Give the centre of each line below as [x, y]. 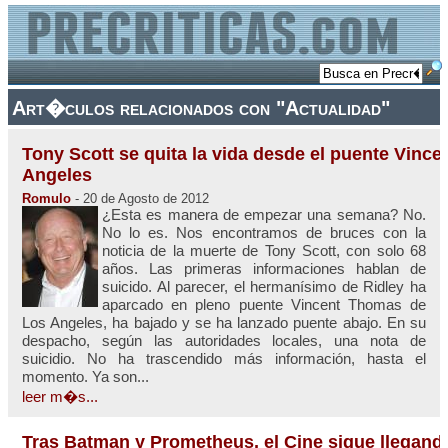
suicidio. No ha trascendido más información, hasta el [224, 358]
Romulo [46, 198]
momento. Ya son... [85, 376]
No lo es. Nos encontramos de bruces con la [264, 232]
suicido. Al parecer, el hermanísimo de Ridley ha [264, 286]
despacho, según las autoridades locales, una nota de [224, 340]
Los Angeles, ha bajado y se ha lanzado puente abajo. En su [224, 322]
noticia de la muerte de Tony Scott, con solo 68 [264, 250]
